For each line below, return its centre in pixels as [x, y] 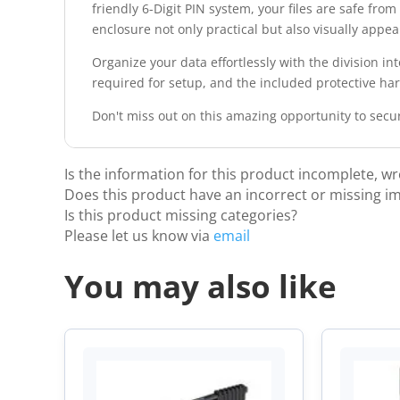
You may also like [200, 287]
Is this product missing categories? [181, 216]
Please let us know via [139, 236]
